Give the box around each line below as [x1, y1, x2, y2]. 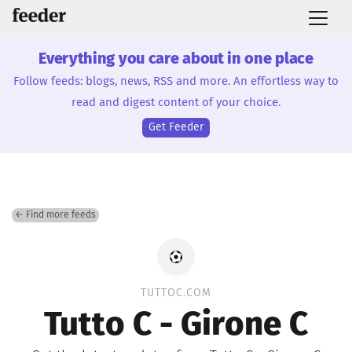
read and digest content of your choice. [71, 97, 280, 108]
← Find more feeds [15, 210, 96, 220]
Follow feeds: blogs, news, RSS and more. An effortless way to [13, 75, 339, 87]
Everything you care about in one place [38, 51, 313, 67]
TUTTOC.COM [141, 288, 211, 299]
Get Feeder [148, 121, 203, 133]
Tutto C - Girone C [44, 309, 308, 342]
